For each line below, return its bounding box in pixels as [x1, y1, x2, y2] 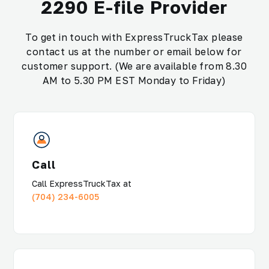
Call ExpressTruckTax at [32, 178, 131, 189]
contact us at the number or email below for [26, 46, 242, 58]
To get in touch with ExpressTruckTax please [25, 31, 243, 44]
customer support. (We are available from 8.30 [22, 60, 247, 73]
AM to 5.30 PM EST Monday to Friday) [42, 74, 226, 87]
